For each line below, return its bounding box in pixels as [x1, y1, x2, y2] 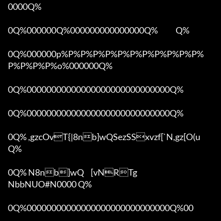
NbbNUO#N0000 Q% [8, 179, 92, 190]
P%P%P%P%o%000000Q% [8, 60, 112, 72]
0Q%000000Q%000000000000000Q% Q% [8, 25, 189, 36]
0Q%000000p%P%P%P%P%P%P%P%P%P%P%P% [8, 48, 204, 60]
